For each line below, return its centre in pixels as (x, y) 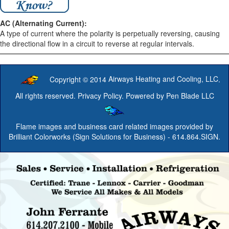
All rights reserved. (46, 95)
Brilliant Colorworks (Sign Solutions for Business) (87, 136)
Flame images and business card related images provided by (114, 126)
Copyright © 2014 (79, 79)
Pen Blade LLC (190, 95)
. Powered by (144, 95)
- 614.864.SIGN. (193, 136)
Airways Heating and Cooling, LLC (163, 79)
